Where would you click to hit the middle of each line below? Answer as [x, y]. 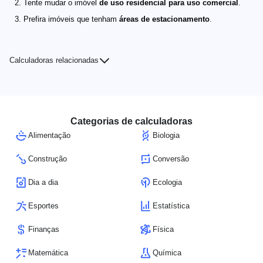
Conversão [171, 159]
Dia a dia [43, 182]
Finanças [44, 229]
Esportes [43, 205]
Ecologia [167, 182]
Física [163, 229]
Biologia [166, 135]
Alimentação [49, 135]
